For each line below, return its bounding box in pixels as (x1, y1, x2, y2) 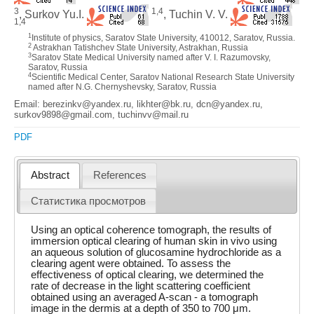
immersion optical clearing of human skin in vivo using (31, 235, 278, 247)
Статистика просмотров (30, 195, 146, 207)
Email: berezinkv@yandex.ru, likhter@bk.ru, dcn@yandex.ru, (14, 99, 263, 109)
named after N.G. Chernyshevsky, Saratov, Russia (28, 82, 217, 92)
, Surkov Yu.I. (19, 8, 87, 20)
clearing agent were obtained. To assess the (31, 257, 231, 269)
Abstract (30, 170, 69, 182)
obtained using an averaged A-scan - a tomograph (31, 291, 259, 303)
